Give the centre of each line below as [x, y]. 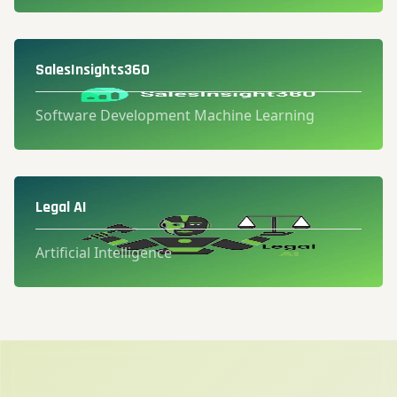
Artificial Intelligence [104, 253]
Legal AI [61, 207]
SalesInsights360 [93, 70]
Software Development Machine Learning [175, 116]
